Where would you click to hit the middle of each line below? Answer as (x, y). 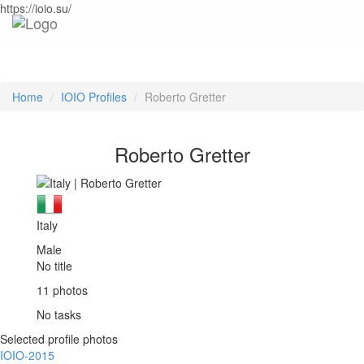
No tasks (59, 315)
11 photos (62, 290)
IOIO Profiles (94, 97)
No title (54, 266)
